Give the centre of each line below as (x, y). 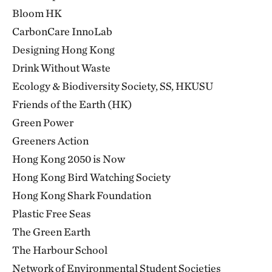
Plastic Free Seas (52, 213)
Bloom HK (37, 13)
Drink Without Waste (61, 68)
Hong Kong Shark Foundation (82, 195)
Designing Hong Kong (63, 49)
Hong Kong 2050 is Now (69, 159)
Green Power (43, 122)
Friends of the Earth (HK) (72, 104)
